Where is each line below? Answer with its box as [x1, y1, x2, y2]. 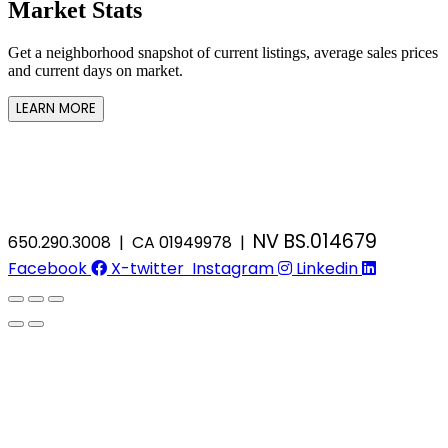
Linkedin [296, 256, 358, 280]
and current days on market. [8, 61, 183, 79]
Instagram [192, 256, 274, 280]
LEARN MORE [16, 98, 96, 118]
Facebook [8, 256, 87, 280]
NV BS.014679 [253, 227, 377, 255]
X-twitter [111, 256, 184, 280]
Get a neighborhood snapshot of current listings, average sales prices [8, 43, 438, 61]
